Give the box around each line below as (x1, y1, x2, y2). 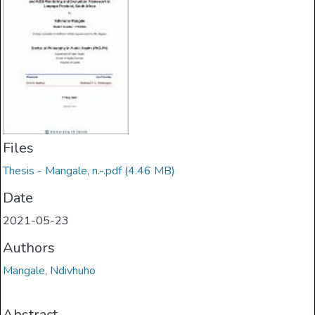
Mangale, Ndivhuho (3, 263, 96, 279)
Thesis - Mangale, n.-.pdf (3, 163, 122, 179)
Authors (3, 238, 56, 258)
